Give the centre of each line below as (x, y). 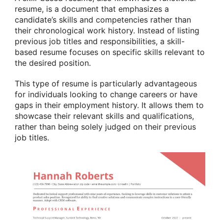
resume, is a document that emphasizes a (92, 9)
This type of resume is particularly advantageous (106, 83)
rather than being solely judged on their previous (105, 126)
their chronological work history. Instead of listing (107, 31)
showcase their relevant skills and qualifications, (104, 116)
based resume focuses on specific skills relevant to (110, 52)
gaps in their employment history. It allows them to (109, 105)
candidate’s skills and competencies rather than (103, 20)
